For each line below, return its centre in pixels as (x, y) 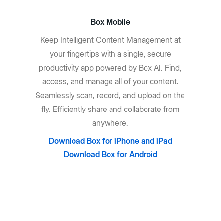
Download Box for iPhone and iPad (110, 141)
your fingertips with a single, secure (110, 54)
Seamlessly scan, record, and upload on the (110, 95)
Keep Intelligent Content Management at (110, 40)
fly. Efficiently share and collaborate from (110, 109)
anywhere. (110, 123)
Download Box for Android (110, 154)
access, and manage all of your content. (110, 81)
